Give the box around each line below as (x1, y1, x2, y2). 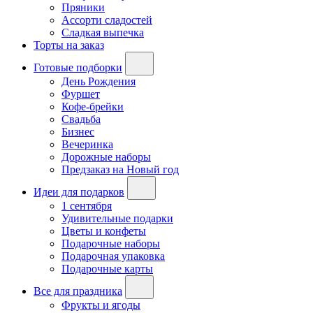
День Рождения (61, 75, 136, 88)
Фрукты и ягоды (61, 299, 140, 312)
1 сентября (61, 200, 112, 212)
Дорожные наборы (61, 151, 151, 163)
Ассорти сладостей (61, 14, 152, 27)
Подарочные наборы (61, 238, 160, 250)
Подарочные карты (61, 263, 153, 275)
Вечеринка (61, 138, 113, 151)
